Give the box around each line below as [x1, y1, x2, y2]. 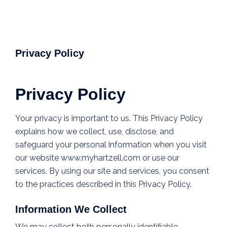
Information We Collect [15, 204, 127, 215]
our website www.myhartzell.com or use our [15, 153, 179, 163]
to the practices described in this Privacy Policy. [15, 179, 192, 190]
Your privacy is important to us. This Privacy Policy [15, 113, 203, 124]
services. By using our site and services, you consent [15, 166, 209, 176]
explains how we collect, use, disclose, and [15, 127, 174, 137]
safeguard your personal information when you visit [15, 140, 207, 150]
